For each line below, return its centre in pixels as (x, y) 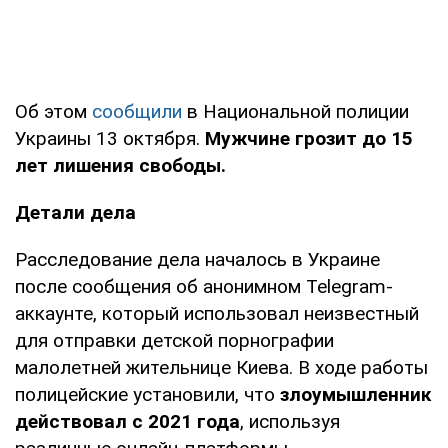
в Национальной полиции (295, 111)
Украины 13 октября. (110, 138)
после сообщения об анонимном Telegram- (204, 286)
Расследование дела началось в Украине (197, 259)
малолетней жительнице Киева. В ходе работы (221, 367)
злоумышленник (355, 394)
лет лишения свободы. (120, 165)
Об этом (53, 111)
